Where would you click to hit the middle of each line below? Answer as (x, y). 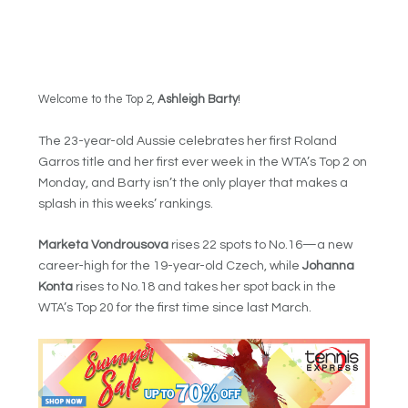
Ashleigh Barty (198, 100)
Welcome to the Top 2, (98, 100)
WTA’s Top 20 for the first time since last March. (175, 308)
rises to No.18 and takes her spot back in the (205, 287)
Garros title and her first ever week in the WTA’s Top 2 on (203, 162)
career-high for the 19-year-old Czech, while (171, 266)
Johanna (329, 266)
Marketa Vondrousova (104, 245)
